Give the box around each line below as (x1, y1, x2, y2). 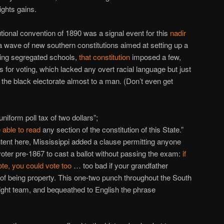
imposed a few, (130, 51, 181, 62)
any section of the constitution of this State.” (40, 123, 183, 134)
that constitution (79, 51, 130, 62)
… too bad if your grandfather (71, 159, 168, 170)
